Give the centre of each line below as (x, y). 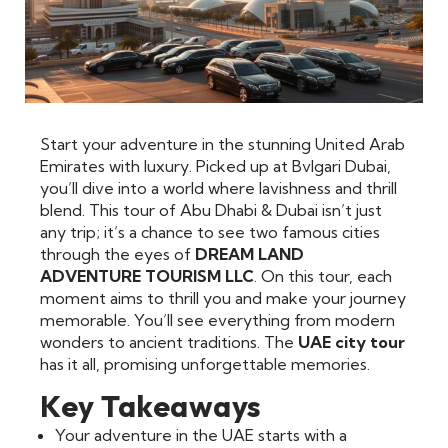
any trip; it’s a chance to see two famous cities (210, 231)
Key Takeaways (151, 406)
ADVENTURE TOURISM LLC (147, 275)
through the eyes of (117, 253)
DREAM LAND (249, 253)
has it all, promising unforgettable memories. (205, 363)
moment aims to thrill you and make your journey (223, 297)
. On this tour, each (323, 275)
